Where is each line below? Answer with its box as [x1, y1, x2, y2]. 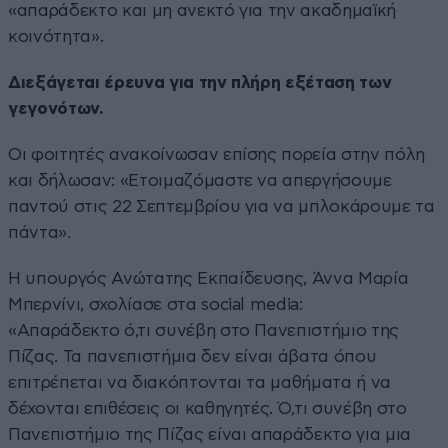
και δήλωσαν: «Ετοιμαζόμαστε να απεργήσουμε [8, 171, 392, 189]
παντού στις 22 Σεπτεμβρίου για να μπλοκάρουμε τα [8, 197, 435, 215]
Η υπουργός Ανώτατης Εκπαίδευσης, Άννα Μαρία [8, 269, 409, 287]
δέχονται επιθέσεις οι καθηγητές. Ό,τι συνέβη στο [8, 399, 407, 417]
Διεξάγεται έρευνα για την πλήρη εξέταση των [8, 73, 392, 91]
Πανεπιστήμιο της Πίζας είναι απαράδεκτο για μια [8, 425, 412, 443]
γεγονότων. [8, 99, 104, 117]
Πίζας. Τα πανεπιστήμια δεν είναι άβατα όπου [8, 347, 377, 365]
